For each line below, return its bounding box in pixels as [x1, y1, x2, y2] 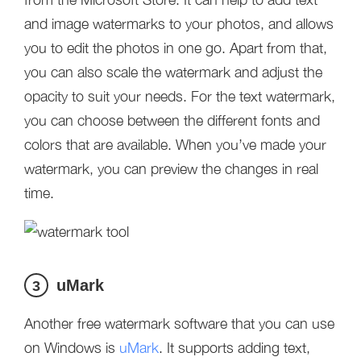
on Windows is [24, 339, 119, 356]
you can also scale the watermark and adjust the [24, 64, 322, 81]
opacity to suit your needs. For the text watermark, [24, 88, 335, 105]
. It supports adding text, [159, 339, 310, 356]
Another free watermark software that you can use [24, 315, 334, 332]
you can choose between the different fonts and [24, 112, 320, 129]
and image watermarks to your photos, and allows [24, 15, 334, 32]
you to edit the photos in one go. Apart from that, [24, 39, 327, 56]
